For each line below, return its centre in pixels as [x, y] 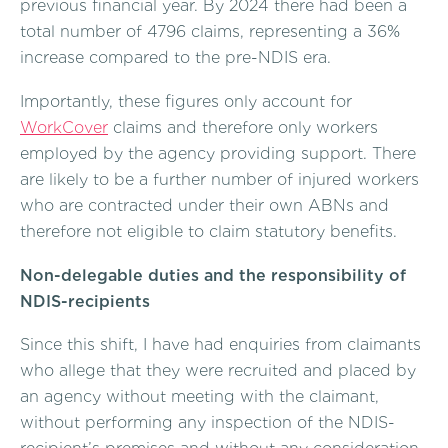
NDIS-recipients [85, 301]
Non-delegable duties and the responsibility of [213, 275]
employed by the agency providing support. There [218, 153]
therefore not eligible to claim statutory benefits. [208, 231]
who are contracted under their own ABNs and [204, 205]
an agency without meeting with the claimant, [199, 397]
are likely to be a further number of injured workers [219, 179]
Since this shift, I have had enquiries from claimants [220, 345]
